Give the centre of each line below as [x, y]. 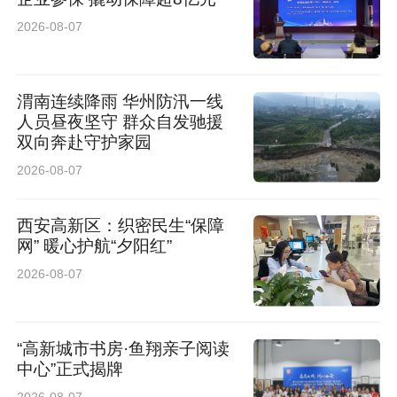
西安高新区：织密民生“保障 [121, 225]
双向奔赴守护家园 [85, 143]
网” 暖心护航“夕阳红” [95, 245]
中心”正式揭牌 [70, 370]
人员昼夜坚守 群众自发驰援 [121, 122]
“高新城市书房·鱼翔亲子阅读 [124, 349]
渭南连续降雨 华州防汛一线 [121, 102]
